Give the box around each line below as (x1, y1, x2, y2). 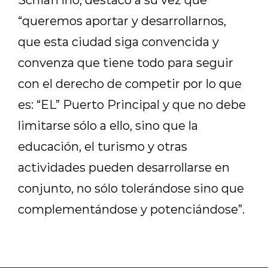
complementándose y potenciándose (18, 201, 238, 217)
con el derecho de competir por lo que (18, 75, 242, 91)
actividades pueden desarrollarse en (18, 159, 230, 175)
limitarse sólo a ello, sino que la (18, 117, 198, 133)
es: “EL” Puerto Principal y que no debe (18, 96, 246, 112)
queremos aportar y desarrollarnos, (22, 13, 226, 28)
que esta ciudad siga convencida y (18, 33, 219, 49)
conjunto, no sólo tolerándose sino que (18, 180, 244, 196)
